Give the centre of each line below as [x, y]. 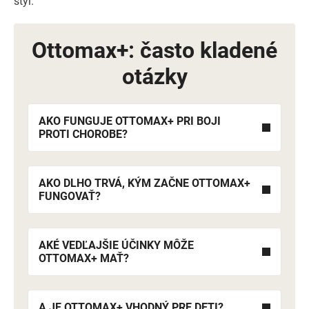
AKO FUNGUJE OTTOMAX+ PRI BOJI [130, 121]
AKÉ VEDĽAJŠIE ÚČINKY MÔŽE [116, 245]
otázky [154, 77]
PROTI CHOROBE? [83, 134]
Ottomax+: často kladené [154, 50]
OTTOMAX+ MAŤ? [84, 258]
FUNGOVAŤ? [70, 196]
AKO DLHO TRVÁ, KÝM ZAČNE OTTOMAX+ [144, 183]
